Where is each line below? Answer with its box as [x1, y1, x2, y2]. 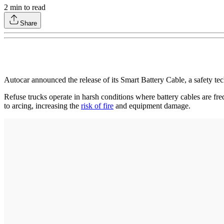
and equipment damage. [113, 101, 190, 110]
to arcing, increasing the [4, 101, 81, 110]
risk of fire [81, 101, 113, 110]
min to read [8, 3, 45, 12]
